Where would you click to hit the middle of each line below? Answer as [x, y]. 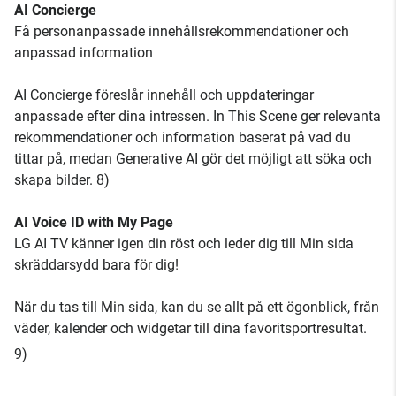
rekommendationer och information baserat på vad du [183, 138]
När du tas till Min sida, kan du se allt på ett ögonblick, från [197, 308]
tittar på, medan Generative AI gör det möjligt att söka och [193, 159]
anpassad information [84, 53]
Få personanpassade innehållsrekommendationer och [182, 32]
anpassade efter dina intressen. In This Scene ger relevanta [198, 117]
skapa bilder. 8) [62, 180]
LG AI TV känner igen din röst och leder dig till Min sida [184, 244]
